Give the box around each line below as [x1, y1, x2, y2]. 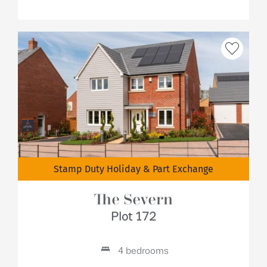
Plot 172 [111, 211, 156, 223]
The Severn [94, 193, 173, 208]
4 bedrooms [116, 246, 169, 256]
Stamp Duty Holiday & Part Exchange [54, 163, 213, 175]
